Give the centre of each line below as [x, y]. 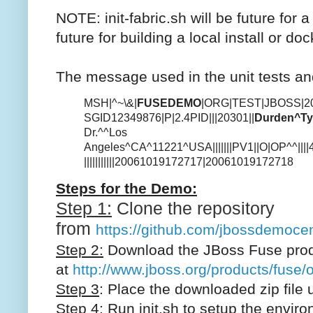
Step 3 [78, 289]
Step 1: [84, 208]
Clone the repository [193, 208]
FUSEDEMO [169, 103]
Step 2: [80, 249]
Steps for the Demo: [126, 188]
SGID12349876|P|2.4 [137, 118]
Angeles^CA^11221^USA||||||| [158, 147]
